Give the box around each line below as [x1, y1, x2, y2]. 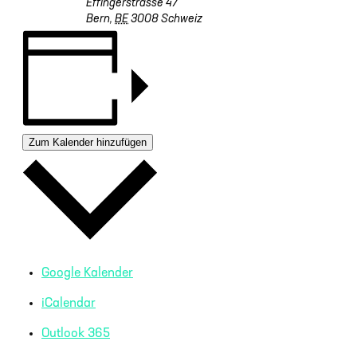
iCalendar [41, 296, 96, 310]
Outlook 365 [41, 327, 110, 340]
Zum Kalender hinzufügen [29, 135, 147, 148]
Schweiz [161, 14, 202, 26]
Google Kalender [41, 266, 133, 280]
